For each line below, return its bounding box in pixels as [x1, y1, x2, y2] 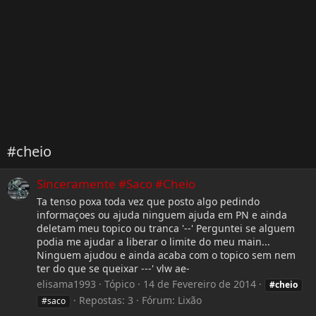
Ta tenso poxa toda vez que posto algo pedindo [37, 194, 260, 208]
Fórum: [142, 293, 178, 308]
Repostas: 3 [79, 293, 133, 308]
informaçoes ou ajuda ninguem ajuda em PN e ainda [37, 207, 287, 221]
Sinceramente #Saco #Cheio [37, 176, 195, 193]
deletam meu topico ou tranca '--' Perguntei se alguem [37, 221, 295, 235]
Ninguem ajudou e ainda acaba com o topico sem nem [37, 248, 296, 262]
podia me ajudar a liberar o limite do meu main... [37, 234, 270, 248]
